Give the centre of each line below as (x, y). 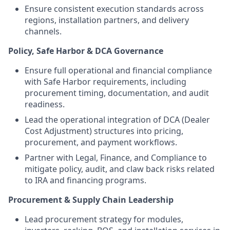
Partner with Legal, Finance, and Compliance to (116, 157)
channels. (43, 31)
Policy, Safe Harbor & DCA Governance (86, 51)
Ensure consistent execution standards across (114, 8)
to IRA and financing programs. (85, 180)
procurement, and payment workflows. (101, 142)
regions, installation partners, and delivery (107, 20)
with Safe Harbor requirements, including (106, 81)
